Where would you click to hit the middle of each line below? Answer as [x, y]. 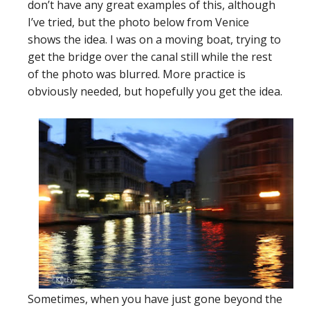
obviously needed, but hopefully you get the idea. [155, 92]
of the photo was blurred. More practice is [137, 74]
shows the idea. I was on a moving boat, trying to [154, 40]
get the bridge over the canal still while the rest [150, 57]
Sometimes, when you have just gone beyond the [155, 299]
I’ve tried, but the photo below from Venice [138, 22]
